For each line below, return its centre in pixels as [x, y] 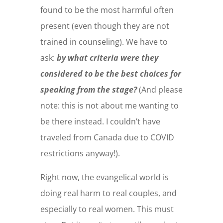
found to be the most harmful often [107, 10]
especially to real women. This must [107, 209]
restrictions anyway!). [80, 154]
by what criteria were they [107, 58]
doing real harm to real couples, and [108, 193]
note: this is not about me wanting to [109, 106]
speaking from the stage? [88, 90]
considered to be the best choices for [111, 74]
